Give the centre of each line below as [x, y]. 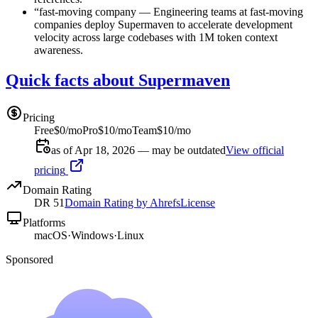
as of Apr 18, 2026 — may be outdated [138, 150]
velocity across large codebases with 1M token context [156, 38]
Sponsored [29, 260]
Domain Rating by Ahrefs [122, 203]
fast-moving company [88, 12]
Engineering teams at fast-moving [228, 12]
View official [255, 150]
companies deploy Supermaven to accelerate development [163, 25]
